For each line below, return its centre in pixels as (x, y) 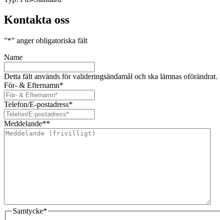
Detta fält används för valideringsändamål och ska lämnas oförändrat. (111, 77)
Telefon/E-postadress (36, 105)
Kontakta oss (37, 20)
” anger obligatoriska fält (49, 41)
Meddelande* (25, 124)
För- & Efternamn (32, 85)
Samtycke (28, 211)
